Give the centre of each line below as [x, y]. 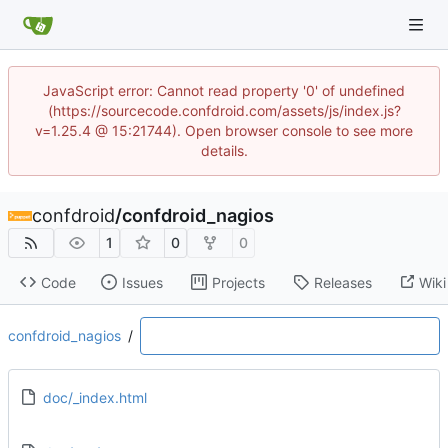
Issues [142, 282]
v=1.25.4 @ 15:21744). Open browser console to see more [224, 130]
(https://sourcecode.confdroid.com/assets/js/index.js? [224, 110]
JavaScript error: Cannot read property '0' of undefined [224, 90]
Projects [238, 282]
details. [224, 150]
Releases [342, 282]
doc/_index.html [94, 397]
